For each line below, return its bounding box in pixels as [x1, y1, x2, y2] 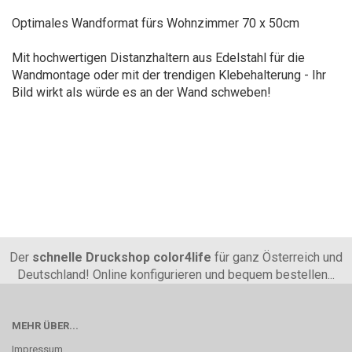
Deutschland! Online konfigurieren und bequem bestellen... [17, 267, 335, 282]
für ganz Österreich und [211, 250, 343, 265]
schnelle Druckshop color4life [32, 250, 211, 265]
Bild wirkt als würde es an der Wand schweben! [12, 85, 271, 100]
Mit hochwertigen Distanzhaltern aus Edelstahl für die [12, 50, 305, 65]
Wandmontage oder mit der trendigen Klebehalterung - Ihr [12, 68, 326, 82]
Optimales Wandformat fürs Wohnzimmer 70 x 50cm [12, 16, 299, 31]
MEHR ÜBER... [12, 320, 79, 332]
